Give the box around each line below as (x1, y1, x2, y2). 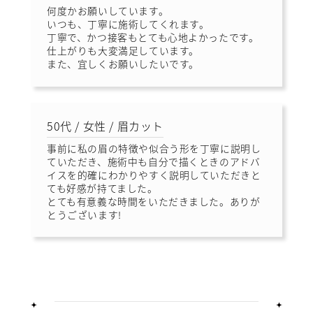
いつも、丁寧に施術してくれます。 (47, 17, 210, 31)
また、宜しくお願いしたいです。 (47, 57, 199, 71)
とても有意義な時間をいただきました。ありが (47, 194, 261, 208)
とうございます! (47, 207, 122, 221)
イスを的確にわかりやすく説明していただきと (47, 167, 261, 182)
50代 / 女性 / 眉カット (47, 117, 163, 135)
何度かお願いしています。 (47, 3, 169, 18)
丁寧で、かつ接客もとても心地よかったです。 (47, 30, 259, 45)
